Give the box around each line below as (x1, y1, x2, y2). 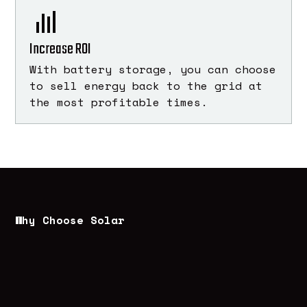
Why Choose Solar (15, 212, 125, 229)
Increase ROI (29, 37, 92, 61)
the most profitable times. (29, 93, 208, 110)
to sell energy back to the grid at (29, 77, 263, 94)
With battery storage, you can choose (29, 60, 277, 77)
